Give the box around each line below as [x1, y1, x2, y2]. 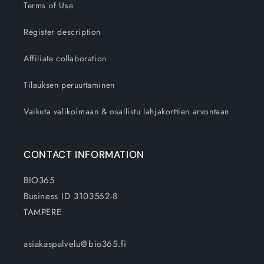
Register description [24, 25, 101, 38]
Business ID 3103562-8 [24, 189, 118, 203]
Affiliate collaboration [24, 52, 107, 64]
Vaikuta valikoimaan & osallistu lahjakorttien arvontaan [24, 105, 229, 117]
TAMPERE [24, 205, 62, 219]
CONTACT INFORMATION [24, 147, 144, 161]
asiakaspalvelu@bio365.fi [24, 237, 127, 250]
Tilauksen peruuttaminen [24, 78, 115, 91]
